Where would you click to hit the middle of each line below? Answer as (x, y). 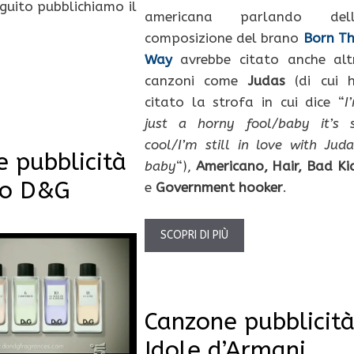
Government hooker (219, 188)
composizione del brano (224, 38)
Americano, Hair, (249, 166)
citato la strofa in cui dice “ (245, 102)
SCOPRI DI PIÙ (194, 235)
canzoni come (196, 81)
